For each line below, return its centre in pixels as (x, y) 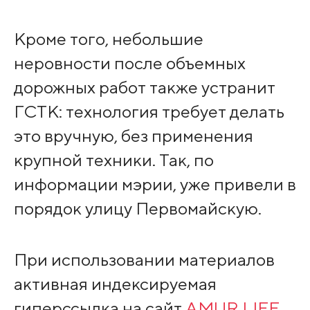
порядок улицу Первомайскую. (137, 209)
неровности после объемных (129, 63)
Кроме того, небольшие (108, 39)
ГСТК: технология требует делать (149, 112)
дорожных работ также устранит (144, 88)
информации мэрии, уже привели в (155, 184)
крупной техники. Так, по (113, 160)
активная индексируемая (115, 284)
